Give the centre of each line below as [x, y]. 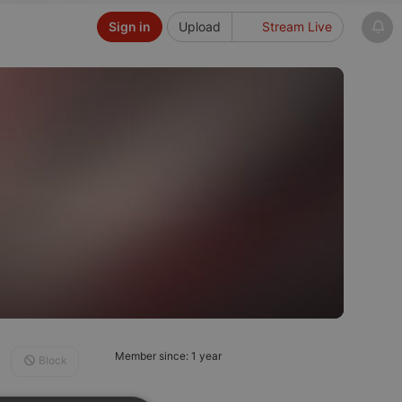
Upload [199, 26]
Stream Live [295, 26]
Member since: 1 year [168, 356]
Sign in [129, 26]
